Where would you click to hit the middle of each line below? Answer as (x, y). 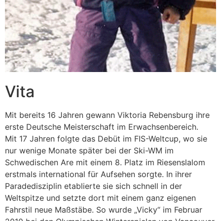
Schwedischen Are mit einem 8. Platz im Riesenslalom (105, 162)
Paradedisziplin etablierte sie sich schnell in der (93, 186)
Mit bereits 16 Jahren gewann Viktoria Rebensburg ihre (107, 115)
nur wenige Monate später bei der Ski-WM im (89, 150)
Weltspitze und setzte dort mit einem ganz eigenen (100, 198)
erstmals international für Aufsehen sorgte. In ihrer (98, 174)
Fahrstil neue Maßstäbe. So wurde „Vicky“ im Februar (104, 209)
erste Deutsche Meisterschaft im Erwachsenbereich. (102, 127)
